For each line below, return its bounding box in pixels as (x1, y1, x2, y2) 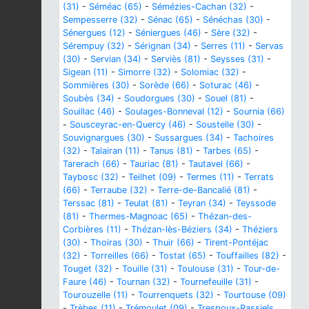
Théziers (242, 223, 278, 235)
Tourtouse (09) (223, 289, 286, 300)
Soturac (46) (199, 79, 252, 90)
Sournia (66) (233, 106, 285, 117)
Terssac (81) (63, 197, 114, 208)
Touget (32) (63, 263, 112, 274)
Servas (255, 40, 283, 51)
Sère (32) (211, 27, 250, 38)
